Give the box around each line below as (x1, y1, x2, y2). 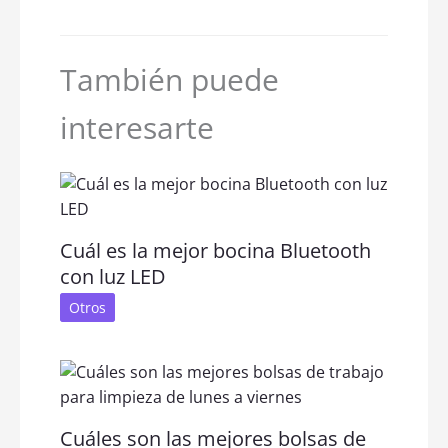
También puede (60, 58, 279, 100)
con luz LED (60, 262, 166, 290)
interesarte (60, 106, 214, 148)
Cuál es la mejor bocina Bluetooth (60, 236, 371, 264)
